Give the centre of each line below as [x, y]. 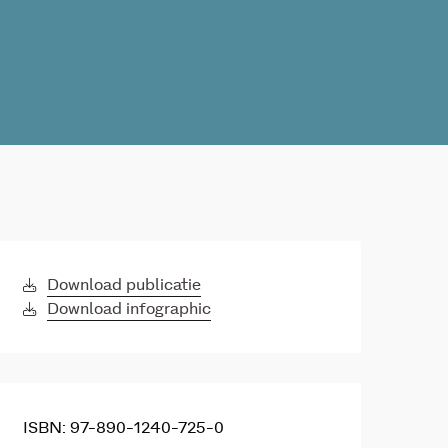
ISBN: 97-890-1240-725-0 [123, 428]
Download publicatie [124, 285]
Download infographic [129, 309]
